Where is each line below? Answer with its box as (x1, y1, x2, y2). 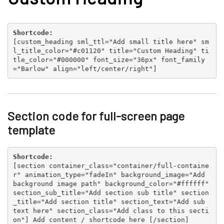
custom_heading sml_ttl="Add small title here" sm (16, 37, 209, 45)
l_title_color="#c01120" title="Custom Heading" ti (12, 46, 209, 54)
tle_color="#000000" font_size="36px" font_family (12, 55, 205, 63)
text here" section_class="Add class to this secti (12, 206, 209, 214)
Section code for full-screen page (7, 108, 184, 123)
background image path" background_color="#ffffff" (12, 179, 209, 187)
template (7, 122, 55, 137)
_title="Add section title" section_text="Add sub (12, 197, 205, 205)
